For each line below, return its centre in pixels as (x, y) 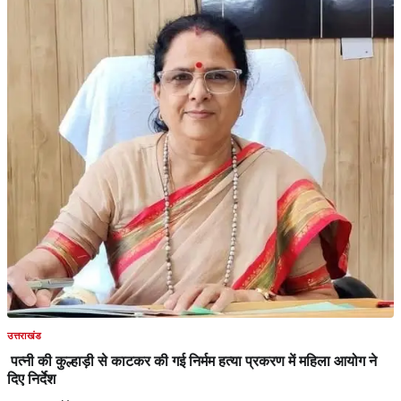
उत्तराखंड (25, 335)
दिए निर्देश (31, 379)
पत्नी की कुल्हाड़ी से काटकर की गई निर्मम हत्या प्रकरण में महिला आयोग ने (192, 361)
